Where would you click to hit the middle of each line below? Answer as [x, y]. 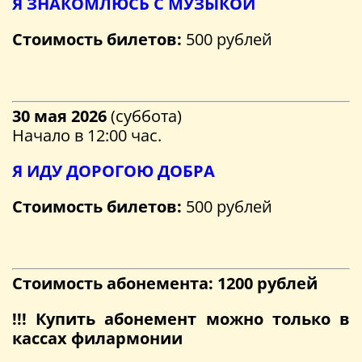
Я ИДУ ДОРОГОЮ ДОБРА [114, 170]
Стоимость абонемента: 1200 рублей [165, 283]
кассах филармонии [97, 338]
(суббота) [144, 116]
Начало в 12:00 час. [87, 135]
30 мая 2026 [59, 116]
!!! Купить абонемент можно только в [181, 318]
